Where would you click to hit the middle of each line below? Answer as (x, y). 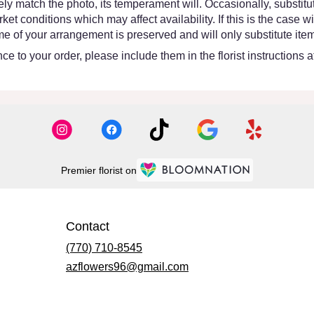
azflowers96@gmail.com (127, 266)
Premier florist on (99, 171)
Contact (88, 226)
